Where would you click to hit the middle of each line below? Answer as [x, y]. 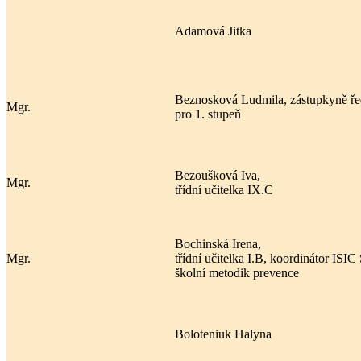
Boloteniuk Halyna [223, 334]
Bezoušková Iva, [218, 175]
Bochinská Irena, [218, 243]
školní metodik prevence [237, 272]
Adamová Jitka [213, 31]
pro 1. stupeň [208, 114]
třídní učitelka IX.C [224, 189]
